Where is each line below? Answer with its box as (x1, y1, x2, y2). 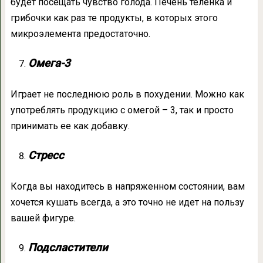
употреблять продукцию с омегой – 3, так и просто (10, 104, 234, 116)
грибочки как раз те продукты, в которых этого (10, 12, 218, 24)
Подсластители (28, 241, 108, 255)
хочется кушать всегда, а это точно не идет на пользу (10, 197, 244, 208)
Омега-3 (28, 57, 70, 70)
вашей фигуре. (10, 213, 76, 224)
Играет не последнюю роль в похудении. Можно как (10, 89, 244, 100)
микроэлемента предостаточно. (10, 28, 150, 40)
